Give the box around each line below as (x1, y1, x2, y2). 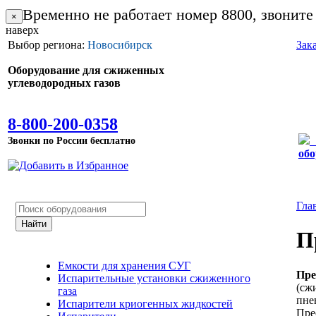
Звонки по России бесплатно (8, 135, 135, 146)
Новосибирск (87, 39, 152, 51)
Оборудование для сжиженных (8, 64, 164, 76)
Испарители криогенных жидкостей (58, 298, 233, 310)
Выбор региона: (8, 39, 87, 51)
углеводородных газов (8, 77, 121, 89)
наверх (6, 24, 39, 36)
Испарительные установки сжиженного (58, 272, 250, 284)
